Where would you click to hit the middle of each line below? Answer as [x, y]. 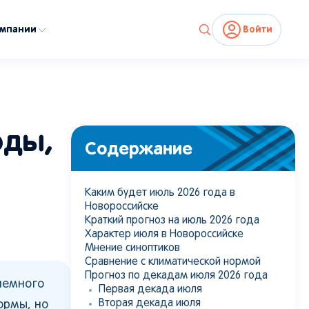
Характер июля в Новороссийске [164, 235]
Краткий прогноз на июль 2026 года [172, 221]
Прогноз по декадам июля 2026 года [176, 276]
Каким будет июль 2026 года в [160, 193]
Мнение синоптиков [132, 248]
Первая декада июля [150, 290]
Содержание [139, 148]
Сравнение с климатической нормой [173, 262]
